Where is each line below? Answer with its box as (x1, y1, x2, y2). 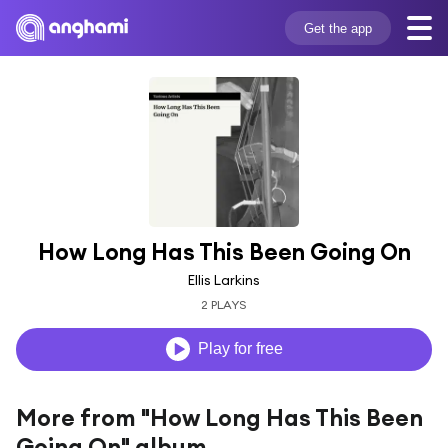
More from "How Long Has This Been (16, 402, 423, 432)
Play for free (197, 340, 283, 358)
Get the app (303, 20, 372, 36)
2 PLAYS (201, 296, 247, 312)
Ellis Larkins (188, 270, 260, 289)
